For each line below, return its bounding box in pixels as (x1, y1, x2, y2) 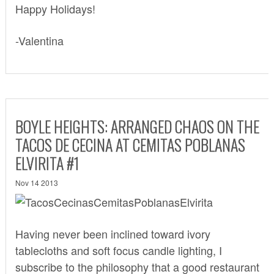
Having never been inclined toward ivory (15, 225, 210, 242)
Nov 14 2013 (15, 177, 58, 188)
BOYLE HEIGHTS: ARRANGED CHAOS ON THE (15, 114, 259, 138)
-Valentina (15, 32, 64, 48)
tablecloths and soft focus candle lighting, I (15, 242, 222, 258)
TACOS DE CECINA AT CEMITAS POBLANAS (15, 132, 245, 157)
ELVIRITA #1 (15, 150, 80, 175)
